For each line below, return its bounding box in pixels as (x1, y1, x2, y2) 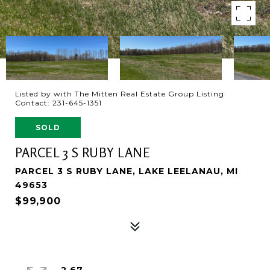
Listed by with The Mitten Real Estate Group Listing (15, 89, 224, 98)
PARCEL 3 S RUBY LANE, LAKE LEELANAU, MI (15, 166, 238, 177)
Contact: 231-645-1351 (15, 98, 104, 107)
